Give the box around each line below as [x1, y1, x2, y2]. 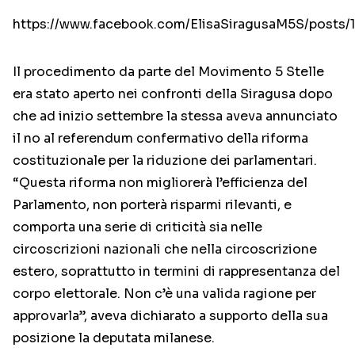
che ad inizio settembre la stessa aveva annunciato [13, 108, 338, 125]
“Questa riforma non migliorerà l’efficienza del [13, 174, 307, 192]
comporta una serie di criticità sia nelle [13, 219, 262, 236]
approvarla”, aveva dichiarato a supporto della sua [13, 307, 328, 325]
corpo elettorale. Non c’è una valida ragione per [13, 285, 316, 303]
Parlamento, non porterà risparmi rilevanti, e [13, 197, 292, 214]
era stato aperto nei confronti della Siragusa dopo [13, 86, 333, 103]
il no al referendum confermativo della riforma [13, 130, 308, 147]
